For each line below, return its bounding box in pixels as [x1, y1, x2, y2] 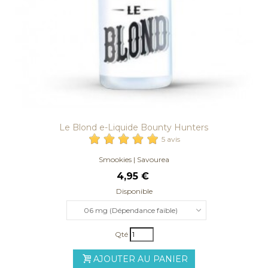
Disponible [115, 186, 153, 196]
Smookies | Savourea [99, 154, 169, 164]
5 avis [162, 134, 180, 144]
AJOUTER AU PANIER [93, 253, 188, 264]
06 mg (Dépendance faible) [83, 205, 178, 215]
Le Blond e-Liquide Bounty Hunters [59, 121, 209, 133]
